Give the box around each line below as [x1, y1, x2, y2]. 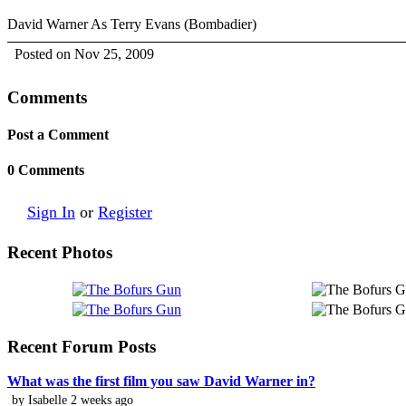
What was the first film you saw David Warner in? [7, 373, 315, 390]
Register [98, 202, 152, 221]
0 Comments [7, 162, 84, 179]
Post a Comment [7, 127, 109, 143]
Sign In [27, 202, 75, 221]
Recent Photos [7, 243, 112, 263]
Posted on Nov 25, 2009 [14, 46, 154, 63]
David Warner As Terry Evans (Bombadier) [7, 16, 256, 33]
